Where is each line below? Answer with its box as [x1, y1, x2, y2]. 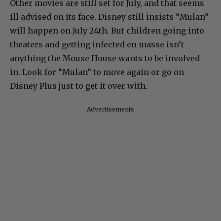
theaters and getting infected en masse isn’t [10, 39, 184, 49]
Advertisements [87, 105, 134, 113]
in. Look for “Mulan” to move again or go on [10, 67, 184, 77]
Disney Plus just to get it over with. [10, 80, 147, 91]
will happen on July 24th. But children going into [10, 25, 204, 36]
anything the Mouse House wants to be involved [10, 53, 200, 63]
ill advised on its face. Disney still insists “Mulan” [10, 11, 209, 22]
